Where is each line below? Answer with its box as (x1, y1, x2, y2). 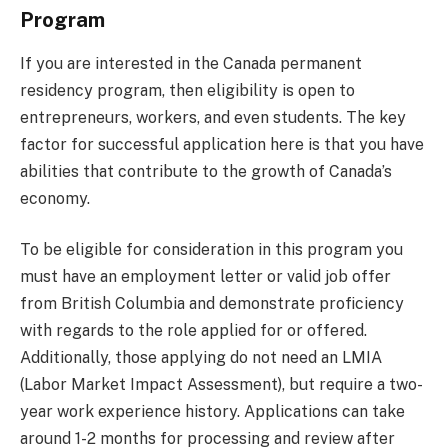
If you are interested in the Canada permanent (20, 53, 362, 73)
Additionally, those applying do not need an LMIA (20, 348, 382, 368)
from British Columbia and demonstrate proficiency (20, 294, 404, 314)
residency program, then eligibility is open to (20, 80, 355, 100)
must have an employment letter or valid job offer (20, 267, 391, 287)
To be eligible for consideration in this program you (20, 240, 403, 260)
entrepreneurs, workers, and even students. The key (20, 107, 406, 127)
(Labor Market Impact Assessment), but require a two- (20, 375, 423, 395)
